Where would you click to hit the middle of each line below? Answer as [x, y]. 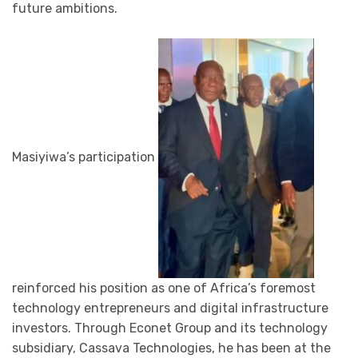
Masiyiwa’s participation [85, 157]
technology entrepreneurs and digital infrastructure [170, 308]
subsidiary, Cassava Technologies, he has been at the [171, 348]
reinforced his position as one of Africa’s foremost [164, 288]
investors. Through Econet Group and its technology [170, 328]
